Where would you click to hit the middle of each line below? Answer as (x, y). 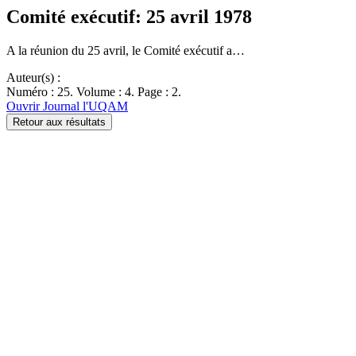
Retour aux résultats (59, 122)
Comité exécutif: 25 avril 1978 (129, 17)
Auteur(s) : (33, 77)
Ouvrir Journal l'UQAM (67, 106)
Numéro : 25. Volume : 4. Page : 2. (94, 91)
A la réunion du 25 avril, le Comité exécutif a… (126, 50)
